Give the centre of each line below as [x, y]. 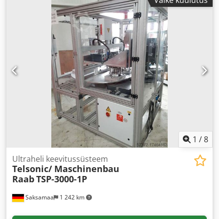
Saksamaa [39, 197]
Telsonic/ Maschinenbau [66, 169]
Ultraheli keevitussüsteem [60, 159]
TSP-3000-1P [62, 179]
